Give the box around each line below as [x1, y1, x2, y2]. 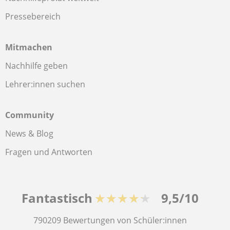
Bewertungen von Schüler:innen [63, 215, 187, 226]
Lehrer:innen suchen [5, 79, 85, 90]
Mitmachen [5, 42, 52, 53]
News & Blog [5, 128, 53, 139]
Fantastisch [21, 189, 92, 206]
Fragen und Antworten [5, 146, 92, 158]
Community [5, 109, 54, 121]
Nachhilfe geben [5, 60, 68, 71]
